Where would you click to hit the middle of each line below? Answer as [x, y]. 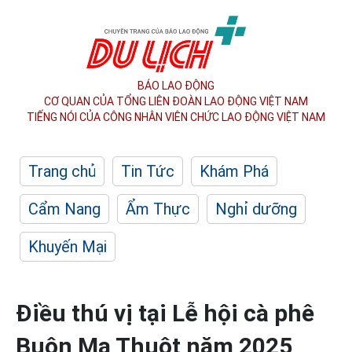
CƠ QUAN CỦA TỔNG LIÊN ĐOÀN [123, 101]
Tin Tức [148, 171]
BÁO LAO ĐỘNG [176, 86]
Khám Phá [234, 171]
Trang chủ [62, 171]
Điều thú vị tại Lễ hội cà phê [165, 313]
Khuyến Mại [68, 247]
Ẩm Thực [158, 209]
